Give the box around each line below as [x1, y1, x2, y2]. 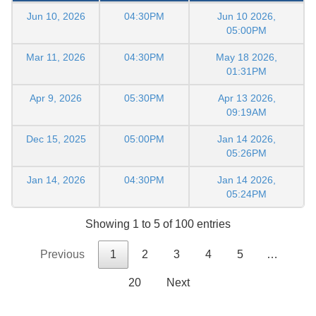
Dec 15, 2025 [25, 133, 86, 145]
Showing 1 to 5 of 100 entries [85, 218, 231, 231]
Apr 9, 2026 [30, 92, 82, 104]
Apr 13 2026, [217, 92, 276, 104]
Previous [40, 248, 85, 261]
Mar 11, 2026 [26, 51, 85, 63]
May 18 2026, [216, 51, 277, 63]
